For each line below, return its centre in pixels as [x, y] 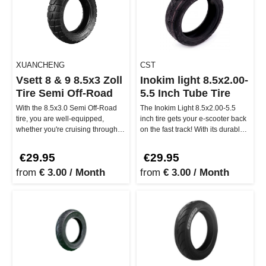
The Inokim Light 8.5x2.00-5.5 [188, 108]
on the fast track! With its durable [192, 129]
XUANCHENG [40, 65]
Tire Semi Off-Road [64, 93]
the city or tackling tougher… [62, 140]
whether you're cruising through [67, 129]
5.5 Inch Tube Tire [185, 93]
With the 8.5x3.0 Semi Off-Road [66, 108]
